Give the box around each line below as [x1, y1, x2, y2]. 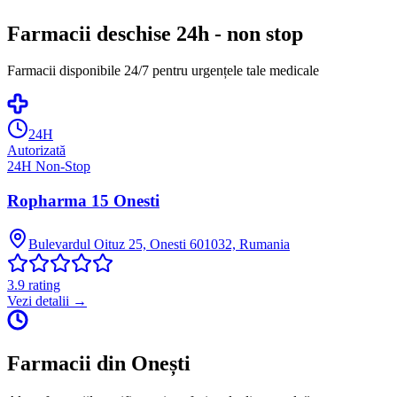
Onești [131, 351, 191, 375]
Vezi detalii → [7, 292, 87, 308]
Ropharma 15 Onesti [7, 191, 160, 211]
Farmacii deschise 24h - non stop [7, 21, 303, 45]
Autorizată [7, 143, 66, 159]
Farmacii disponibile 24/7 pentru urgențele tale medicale [7, 63, 319, 79]
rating [25, 276, 60, 292]
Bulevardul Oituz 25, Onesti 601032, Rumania [28, 236, 290, 252]
